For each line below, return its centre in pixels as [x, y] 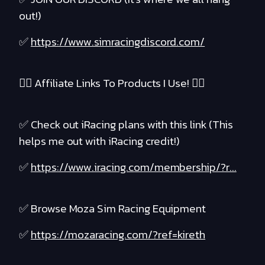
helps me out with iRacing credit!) [100, 141]
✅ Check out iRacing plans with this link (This [126, 125]
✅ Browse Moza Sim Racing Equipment [113, 209]
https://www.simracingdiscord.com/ [118, 42]
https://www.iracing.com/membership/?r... [133, 167]
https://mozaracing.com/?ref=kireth [118, 235]
